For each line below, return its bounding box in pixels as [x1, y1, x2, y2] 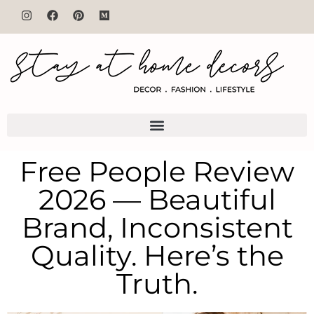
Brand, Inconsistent [21, 210, 293, 245]
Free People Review [20, 154, 294, 189]
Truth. [116, 266, 198, 301]
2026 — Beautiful [38, 182, 276, 217]
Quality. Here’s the [30, 238, 284, 273]
